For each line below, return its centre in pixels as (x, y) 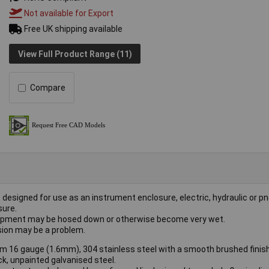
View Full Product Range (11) (75, 54)
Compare (48, 88)
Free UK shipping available (73, 29)
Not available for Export (68, 14)
